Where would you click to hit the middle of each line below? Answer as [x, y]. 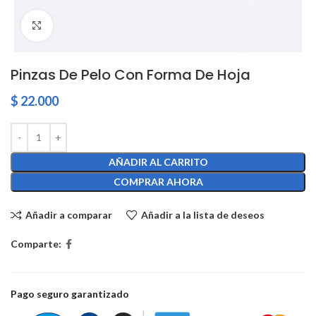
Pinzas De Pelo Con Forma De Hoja [130, 74]
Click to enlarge [86, 25]
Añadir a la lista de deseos [202, 214]
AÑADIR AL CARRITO [158, 162]
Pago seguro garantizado [70, 293]
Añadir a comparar [68, 214]
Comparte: [36, 244]
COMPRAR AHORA [158, 181]
